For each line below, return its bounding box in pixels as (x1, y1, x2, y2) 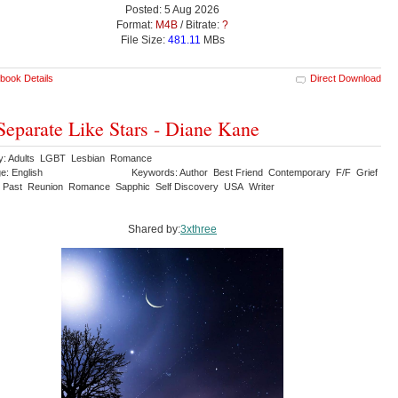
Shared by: (128, 223, 180, 236)
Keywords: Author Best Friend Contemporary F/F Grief (131, 167, 380, 179)
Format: (116, 19, 155, 32)
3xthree (180, 223, 217, 236)
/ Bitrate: (178, 19, 222, 32)
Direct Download (310, 73, 381, 84)
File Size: (120, 34, 168, 47)
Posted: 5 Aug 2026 (125, 4, 219, 17)
